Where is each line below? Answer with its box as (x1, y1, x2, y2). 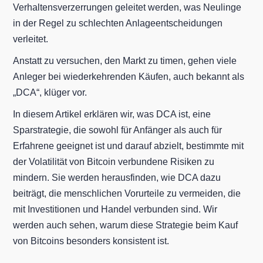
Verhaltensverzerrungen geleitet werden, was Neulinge (13, 2, 242, 12)
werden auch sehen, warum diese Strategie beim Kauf (13, 220, 238, 230)
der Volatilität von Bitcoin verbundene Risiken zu (13, 156, 215, 167)
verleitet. (13, 33, 49, 44)
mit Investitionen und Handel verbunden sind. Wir (13, 204, 218, 214)
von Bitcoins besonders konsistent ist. (13, 235, 170, 246)
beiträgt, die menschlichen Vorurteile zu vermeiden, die (13, 188, 241, 198)
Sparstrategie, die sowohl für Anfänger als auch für (13, 124, 222, 135)
